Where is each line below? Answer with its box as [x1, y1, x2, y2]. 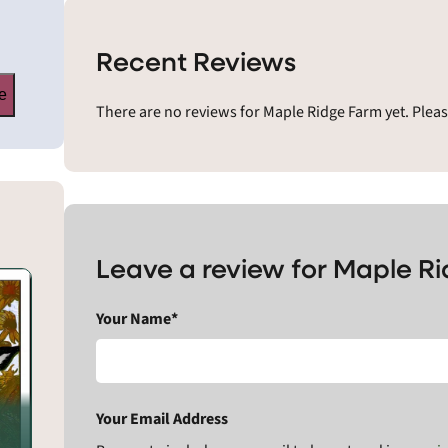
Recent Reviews [95, 43, 296, 78]
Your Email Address [95, 408, 228, 430]
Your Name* [95, 308, 178, 330]
